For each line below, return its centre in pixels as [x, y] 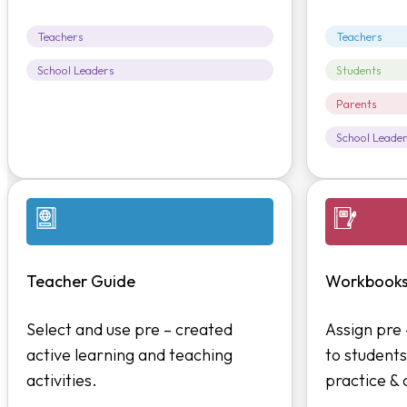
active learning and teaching [129, 354]
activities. [61, 380]
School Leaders [75, 70]
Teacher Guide [80, 281]
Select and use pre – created [129, 329]
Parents [356, 104]
